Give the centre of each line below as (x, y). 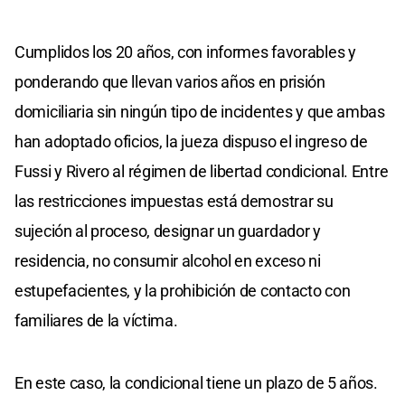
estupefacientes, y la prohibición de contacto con (183, 290)
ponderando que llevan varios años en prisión (170, 81)
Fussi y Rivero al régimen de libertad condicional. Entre (202, 171)
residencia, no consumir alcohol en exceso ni (168, 260)
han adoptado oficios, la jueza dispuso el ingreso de (191, 141)
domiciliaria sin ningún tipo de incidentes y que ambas (200, 111)
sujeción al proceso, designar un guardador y (168, 231)
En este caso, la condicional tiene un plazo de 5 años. (196, 382)
